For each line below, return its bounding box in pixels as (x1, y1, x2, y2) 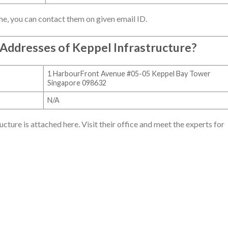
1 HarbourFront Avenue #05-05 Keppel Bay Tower (47, 69, 211, 78)
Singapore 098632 (47, 78, 107, 87)
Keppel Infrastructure (72, 40, 191, 54)
